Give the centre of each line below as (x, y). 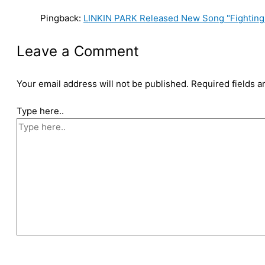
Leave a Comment (78, 51)
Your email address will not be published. (103, 83)
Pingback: (62, 18)
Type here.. (40, 111)
